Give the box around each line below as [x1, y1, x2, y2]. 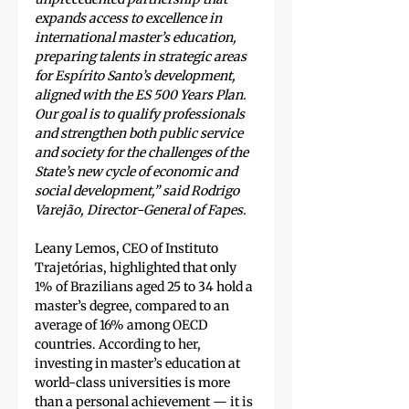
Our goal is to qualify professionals [35, 106, 247, 123]
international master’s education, [35, 29, 239, 47]
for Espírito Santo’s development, [35, 68, 238, 85]
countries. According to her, [35, 336, 204, 353]
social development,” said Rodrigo [35, 183, 242, 200]
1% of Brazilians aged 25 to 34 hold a [35, 278, 256, 296]
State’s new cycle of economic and [35, 163, 240, 181]
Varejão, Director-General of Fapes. [35, 202, 246, 219]
